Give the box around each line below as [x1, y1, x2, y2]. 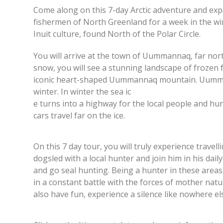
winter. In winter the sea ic [33, 86, 131, 97]
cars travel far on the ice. [33, 110, 125, 121]
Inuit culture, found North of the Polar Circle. [33, 28, 201, 39]
